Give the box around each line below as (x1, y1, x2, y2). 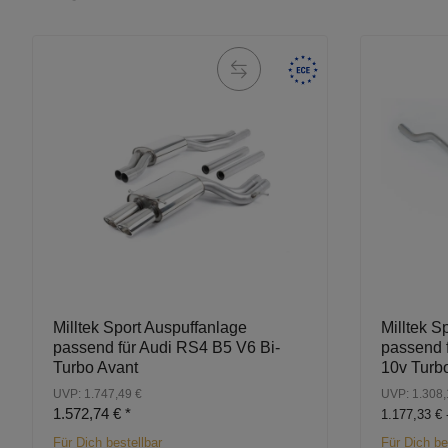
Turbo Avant (53, 359, 138, 377)
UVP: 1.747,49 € (53, 387, 142, 402)
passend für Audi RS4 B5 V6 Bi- (53, 339, 280, 357)
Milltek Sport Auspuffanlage (53, 319, 247, 337)
